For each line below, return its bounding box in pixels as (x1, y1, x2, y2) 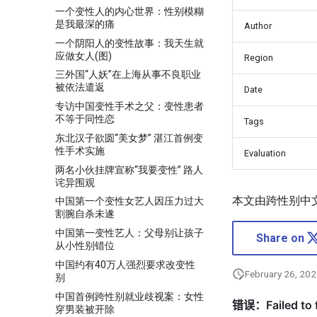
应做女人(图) (55, 50, 112, 62)
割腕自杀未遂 (55, 208, 115, 220)
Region (244, 52, 273, 64)
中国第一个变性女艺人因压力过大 (55, 195, 204, 207)
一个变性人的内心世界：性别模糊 (55, 5, 204, 17)
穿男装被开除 (55, 303, 115, 315)
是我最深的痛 (55, 18, 115, 30)
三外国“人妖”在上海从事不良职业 (55, 69, 201, 81)
